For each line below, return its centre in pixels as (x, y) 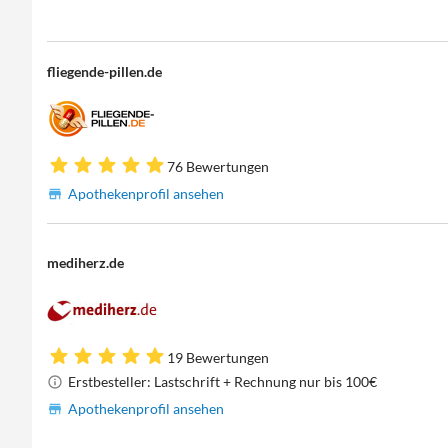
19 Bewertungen (218, 357)
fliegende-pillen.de (105, 71)
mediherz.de (86, 262)
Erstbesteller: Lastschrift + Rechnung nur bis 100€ (223, 381)
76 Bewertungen (218, 166)
